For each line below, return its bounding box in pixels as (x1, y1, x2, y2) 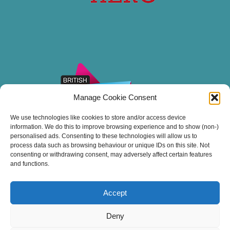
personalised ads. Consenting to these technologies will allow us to (10, 132, 197, 140)
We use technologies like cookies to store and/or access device (10, 114, 186, 121)
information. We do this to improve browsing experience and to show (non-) (10, 123, 219, 130)
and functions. (10, 160, 49, 167)
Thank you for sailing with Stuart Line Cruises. (31, 201, 199, 210)
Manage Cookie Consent (73, 93, 157, 102)
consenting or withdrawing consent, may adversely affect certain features (10, 151, 212, 158)
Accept (103, 188, 127, 197)
